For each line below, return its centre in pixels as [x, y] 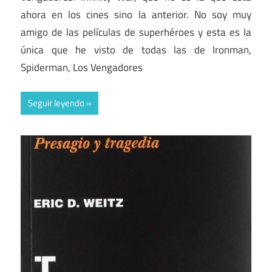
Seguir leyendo [56, 103]
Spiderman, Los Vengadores [82, 67]
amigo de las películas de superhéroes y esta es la [136, 32]
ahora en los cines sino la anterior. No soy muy [136, 14]
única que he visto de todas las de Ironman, [136, 49]
